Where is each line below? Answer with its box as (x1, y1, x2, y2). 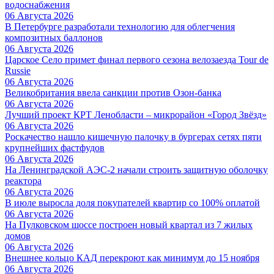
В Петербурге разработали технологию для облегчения (5, 21, 235, 32)
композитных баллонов (5, 32, 103, 43)
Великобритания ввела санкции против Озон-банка (5, 87, 221, 98)
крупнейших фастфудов (5, 142, 105, 153)
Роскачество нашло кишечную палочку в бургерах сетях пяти (5, 131, 262, 142)
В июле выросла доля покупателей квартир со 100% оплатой (5, 197, 260, 208)
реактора (5, 175, 42, 186)
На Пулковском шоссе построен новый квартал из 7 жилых (5, 219, 253, 230)
